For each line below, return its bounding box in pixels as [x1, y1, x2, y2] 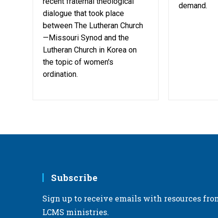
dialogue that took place [43, 8, 125, 18]
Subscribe [51, 172, 98, 183]
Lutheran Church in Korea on [43, 45, 137, 54]
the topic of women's [43, 57, 114, 67]
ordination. [43, 69, 78, 79]
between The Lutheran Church [43, 20, 144, 30]
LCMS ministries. [42, 207, 109, 217]
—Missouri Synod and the [43, 33, 129, 42]
